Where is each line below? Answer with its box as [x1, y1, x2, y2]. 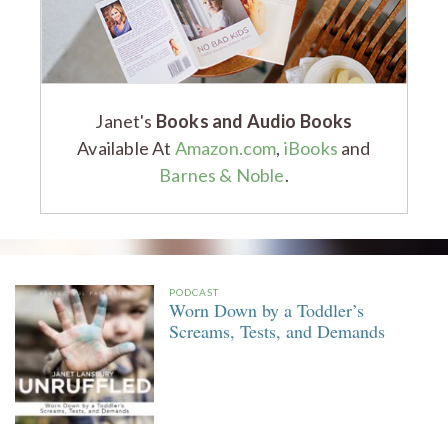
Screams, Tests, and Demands [169, 318, 386, 343]
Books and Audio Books [155, 109, 353, 132]
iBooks [283, 136, 338, 159]
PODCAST [169, 285, 220, 298]
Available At [77, 136, 175, 159]
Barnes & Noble [159, 163, 285, 186]
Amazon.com [174, 136, 277, 159]
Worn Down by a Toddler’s [169, 297, 365, 322]
